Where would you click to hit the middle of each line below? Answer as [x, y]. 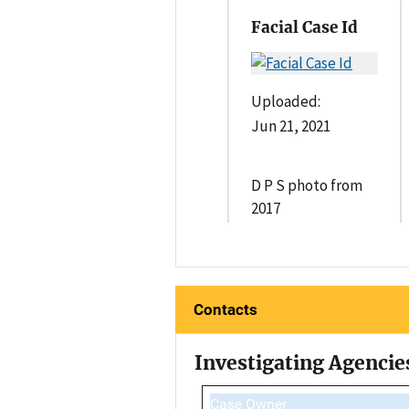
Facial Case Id [304, 27]
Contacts [225, 309]
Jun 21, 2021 [291, 126]
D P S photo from [307, 185]
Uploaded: [286, 101]
